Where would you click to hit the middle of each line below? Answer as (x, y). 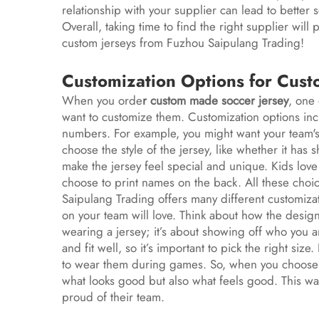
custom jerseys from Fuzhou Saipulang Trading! (185, 43)
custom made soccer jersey (219, 100)
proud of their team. (115, 297)
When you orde (102, 100)
